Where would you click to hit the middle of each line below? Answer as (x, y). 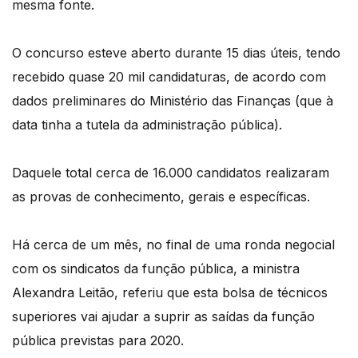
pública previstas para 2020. (98, 341)
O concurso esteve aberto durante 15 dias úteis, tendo (176, 53)
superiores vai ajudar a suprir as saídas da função (163, 317)
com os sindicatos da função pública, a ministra (156, 269)
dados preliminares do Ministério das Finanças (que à (173, 101)
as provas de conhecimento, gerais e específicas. (161, 197)
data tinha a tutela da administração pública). (147, 125)
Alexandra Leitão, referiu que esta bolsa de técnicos (170, 293)
